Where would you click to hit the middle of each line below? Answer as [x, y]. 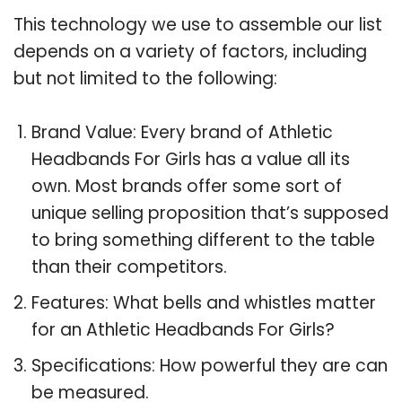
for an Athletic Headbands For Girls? [183, 329]
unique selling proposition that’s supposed [210, 213]
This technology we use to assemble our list [198, 24]
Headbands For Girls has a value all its [191, 159]
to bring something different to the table [203, 240]
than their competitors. [129, 267]
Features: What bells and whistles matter [204, 302]
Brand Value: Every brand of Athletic [182, 132]
